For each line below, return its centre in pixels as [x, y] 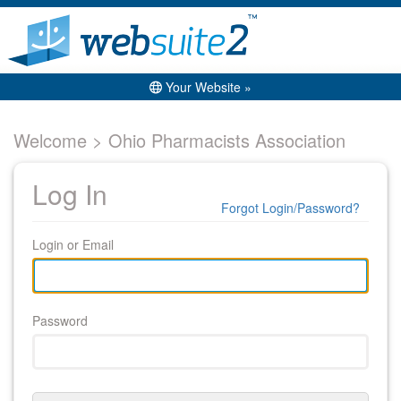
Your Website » [207, 87]
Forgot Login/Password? [290, 208]
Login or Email [73, 244]
